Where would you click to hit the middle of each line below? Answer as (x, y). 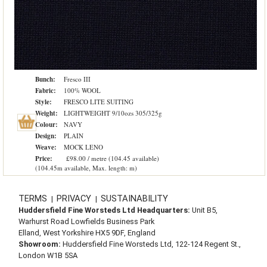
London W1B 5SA (48, 256)
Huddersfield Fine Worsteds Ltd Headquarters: (104, 210)
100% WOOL (82, 90)
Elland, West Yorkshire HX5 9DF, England (87, 233)
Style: (45, 102)
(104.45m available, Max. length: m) (86, 168)
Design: (47, 136)
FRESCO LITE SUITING (99, 102)
